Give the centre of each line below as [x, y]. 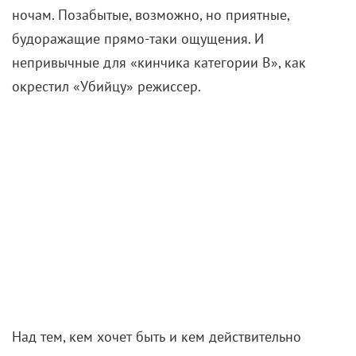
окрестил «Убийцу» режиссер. [106, 87]
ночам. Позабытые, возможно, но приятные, [151, 15]
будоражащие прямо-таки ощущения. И [138, 39]
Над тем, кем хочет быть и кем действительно [157, 336]
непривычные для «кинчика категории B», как [159, 63]
